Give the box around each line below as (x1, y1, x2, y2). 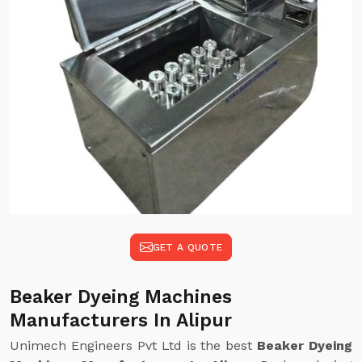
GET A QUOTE (152, 242, 223, 253)
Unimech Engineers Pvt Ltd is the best (10, 338, 258, 353)
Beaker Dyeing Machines (10, 286, 232, 308)
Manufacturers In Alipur (10, 309, 232, 331)
